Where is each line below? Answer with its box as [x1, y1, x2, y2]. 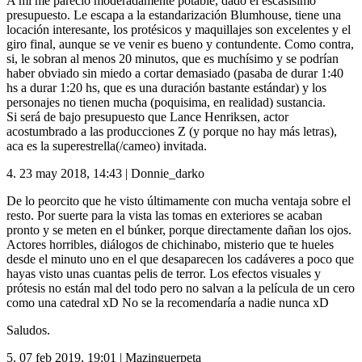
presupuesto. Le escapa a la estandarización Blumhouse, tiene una [6, 8, 341, 23]
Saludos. [6, 323, 50, 338]
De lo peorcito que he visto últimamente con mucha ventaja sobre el [6, 194, 351, 208]
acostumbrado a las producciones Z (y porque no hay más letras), [6, 124, 337, 139]
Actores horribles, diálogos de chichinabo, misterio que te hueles [6, 238, 334, 252]
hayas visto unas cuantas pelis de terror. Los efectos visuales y [6, 267, 321, 281]
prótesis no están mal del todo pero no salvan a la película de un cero [6, 281, 355, 296]
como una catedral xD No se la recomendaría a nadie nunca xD [6, 296, 329, 310]
